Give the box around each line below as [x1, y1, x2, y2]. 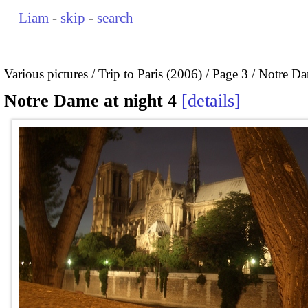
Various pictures [4, 66, 88, 81]
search [97, 10, 134, 26]
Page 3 [212, 66, 248, 81]
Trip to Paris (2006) [98, 66, 202, 81]
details [188, 91, 234, 111]
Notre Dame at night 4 [4, 91, 177, 111]
